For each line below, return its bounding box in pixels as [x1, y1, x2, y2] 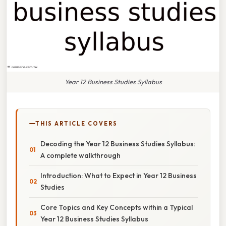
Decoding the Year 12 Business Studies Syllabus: [40, 139, 195, 148]
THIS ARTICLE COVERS [35, 120, 118, 127]
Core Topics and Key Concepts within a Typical [40, 202, 193, 212]
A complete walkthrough [40, 150, 121, 160]
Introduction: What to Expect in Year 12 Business [40, 171, 197, 180]
